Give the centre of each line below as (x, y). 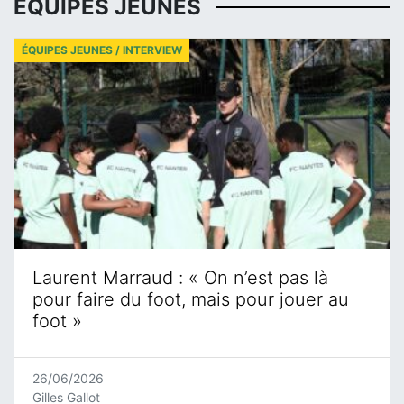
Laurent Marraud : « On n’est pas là (180, 277)
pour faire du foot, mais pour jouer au (191, 299)
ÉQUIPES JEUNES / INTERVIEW (102, 50)
